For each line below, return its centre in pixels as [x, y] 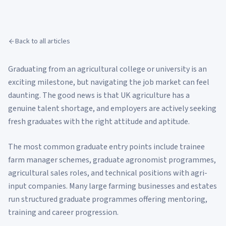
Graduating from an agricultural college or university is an [107, 69]
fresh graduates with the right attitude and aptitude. [99, 122]
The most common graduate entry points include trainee [106, 147]
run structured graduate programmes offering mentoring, [108, 199]
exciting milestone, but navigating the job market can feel [109, 82]
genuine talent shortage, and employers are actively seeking [112, 108]
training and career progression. [63, 212]
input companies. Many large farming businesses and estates [112, 186]
